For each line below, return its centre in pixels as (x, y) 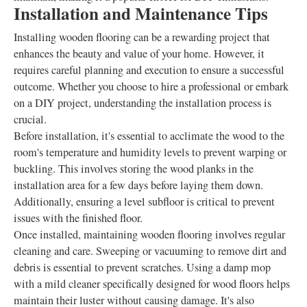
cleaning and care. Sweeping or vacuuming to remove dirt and (150, 251)
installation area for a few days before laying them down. (138, 185)
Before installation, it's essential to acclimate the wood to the (149, 136)
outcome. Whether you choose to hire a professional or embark (151, 87)
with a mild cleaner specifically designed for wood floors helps (152, 284)
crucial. (30, 120)
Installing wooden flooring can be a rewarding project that (142, 37)
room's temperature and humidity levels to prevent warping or (150, 152)
